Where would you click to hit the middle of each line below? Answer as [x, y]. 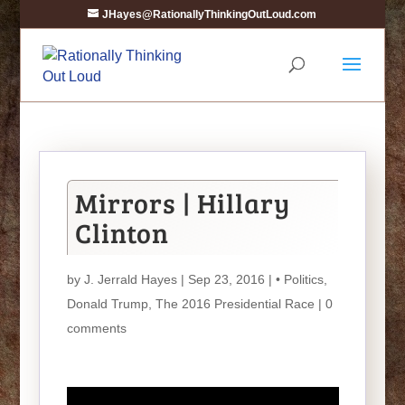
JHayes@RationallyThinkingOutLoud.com [210, 14]
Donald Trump [107, 304]
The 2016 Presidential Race [235, 304]
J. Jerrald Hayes [130, 279]
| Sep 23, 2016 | [226, 279]
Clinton [122, 232]
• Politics [299, 279]
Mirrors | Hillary [182, 202]
